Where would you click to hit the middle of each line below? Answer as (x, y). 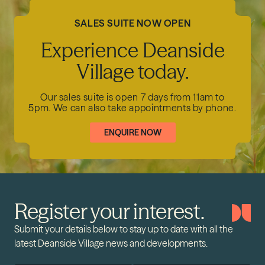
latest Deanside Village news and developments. (111, 243)
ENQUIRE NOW (132, 132)
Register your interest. (109, 211)
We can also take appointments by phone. (143, 108)
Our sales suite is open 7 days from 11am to (132, 97)
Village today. (132, 72)
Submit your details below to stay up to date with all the (124, 229)
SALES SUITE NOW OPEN (132, 23)
